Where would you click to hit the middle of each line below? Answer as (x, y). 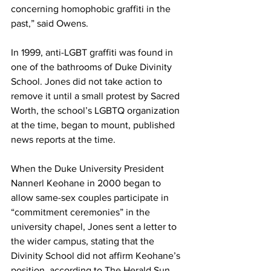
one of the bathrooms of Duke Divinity (93, 67)
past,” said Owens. (50, 23)
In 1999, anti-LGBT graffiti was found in (93, 52)
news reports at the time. (63, 139)
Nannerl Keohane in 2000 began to (87, 183)
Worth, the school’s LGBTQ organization (96, 110)
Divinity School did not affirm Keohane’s (97, 256)
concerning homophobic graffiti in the (92, 9)
